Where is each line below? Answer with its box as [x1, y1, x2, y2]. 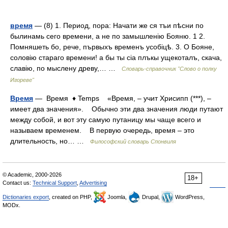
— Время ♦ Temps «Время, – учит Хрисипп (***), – [33, 94, 211, 102]
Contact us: [3, 180, 33, 186]
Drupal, [140, 194, 161, 200]
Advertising [79, 180, 107, 186]
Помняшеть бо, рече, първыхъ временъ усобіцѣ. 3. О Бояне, [10, 43, 214, 51]
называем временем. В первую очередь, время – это [10, 126, 194, 134]
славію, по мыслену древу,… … [10, 64, 122, 72]
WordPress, [174, 194, 205, 200]
